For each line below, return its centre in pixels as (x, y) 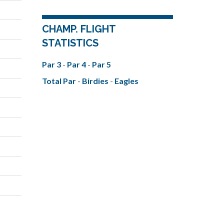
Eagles (126, 80)
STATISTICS (70, 43)
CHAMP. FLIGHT (78, 29)
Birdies (96, 80)
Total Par (59, 80)
